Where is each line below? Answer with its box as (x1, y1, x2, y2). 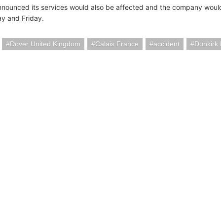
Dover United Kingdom (10, 40, 80, 48)
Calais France (95, 40, 139, 48)
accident (153, 40, 180, 48)
